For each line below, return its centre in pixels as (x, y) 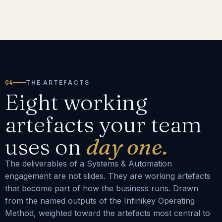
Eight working (76, 102)
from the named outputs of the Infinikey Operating (100, 200)
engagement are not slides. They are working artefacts (108, 176)
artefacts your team (103, 124)
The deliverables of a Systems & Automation (88, 163)
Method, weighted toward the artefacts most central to (108, 213)
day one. (127, 146)
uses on (46, 146)
